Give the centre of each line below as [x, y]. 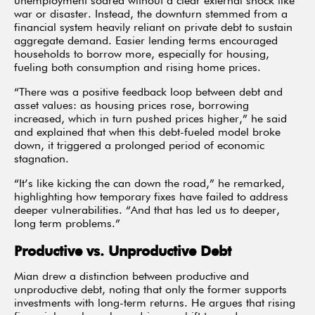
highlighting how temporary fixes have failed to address [151, 198]
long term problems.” [67, 225]
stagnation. [41, 160]
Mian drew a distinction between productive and [131, 277]
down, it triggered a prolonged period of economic [139, 147]
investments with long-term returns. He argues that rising [155, 304]
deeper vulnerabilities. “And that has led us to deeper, [147, 211]
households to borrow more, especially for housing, [142, 55]
